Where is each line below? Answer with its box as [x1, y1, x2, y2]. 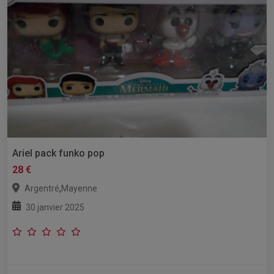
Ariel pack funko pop [12, 147, 105, 160]
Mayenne [61, 183, 97, 194]
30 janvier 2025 [26, 202, 84, 213]
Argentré [24, 183, 59, 194]
